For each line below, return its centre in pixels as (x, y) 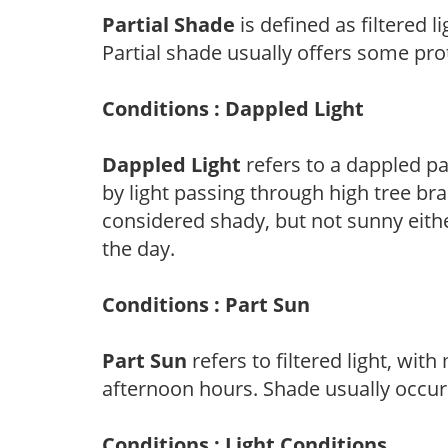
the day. (138, 248)
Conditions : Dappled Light (233, 108)
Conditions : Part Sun (206, 304)
